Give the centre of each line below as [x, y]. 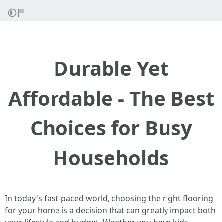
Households [111, 157]
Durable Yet [111, 68]
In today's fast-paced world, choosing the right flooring [109, 198]
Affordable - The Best [111, 98]
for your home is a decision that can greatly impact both [110, 210]
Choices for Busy [111, 128]
